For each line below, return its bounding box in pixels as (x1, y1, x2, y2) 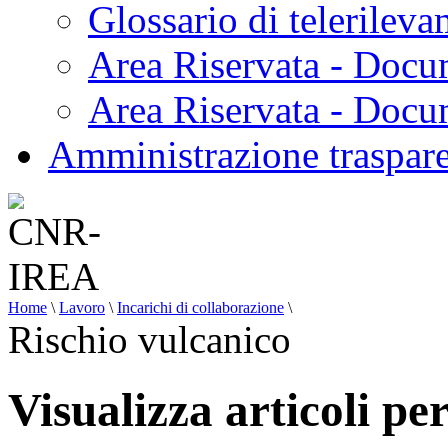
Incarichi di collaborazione (117, 299, 284, 316)
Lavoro (59, 299, 105, 316)
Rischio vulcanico (8, 318, 291, 361)
